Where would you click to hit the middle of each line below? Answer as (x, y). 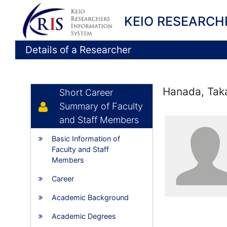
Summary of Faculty (101, 106)
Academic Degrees (84, 216)
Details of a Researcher (78, 50)
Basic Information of (86, 139)
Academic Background (90, 197)
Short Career (86, 92)
